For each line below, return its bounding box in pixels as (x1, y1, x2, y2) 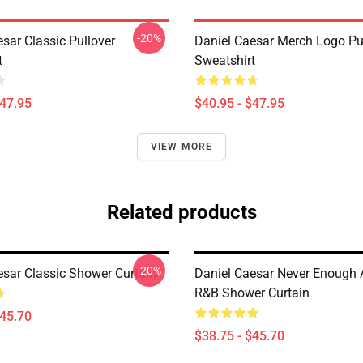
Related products (106, 201, 257, 224)
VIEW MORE (150, 141, 213, 152)
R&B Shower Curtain (194, 285, 310, 301)
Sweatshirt (194, 53, 255, 68)
